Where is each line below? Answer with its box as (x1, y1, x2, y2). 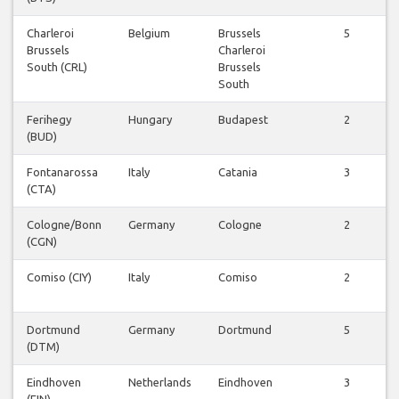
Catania (218, 166, 257, 179)
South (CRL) (27, 61, 87, 74)
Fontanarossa (27, 166, 98, 179)
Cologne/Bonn (27, 218, 102, 232)
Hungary (128, 113, 172, 126)
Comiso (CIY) (27, 271, 92, 284)
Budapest (218, 113, 268, 126)
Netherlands (128, 376, 191, 389)
